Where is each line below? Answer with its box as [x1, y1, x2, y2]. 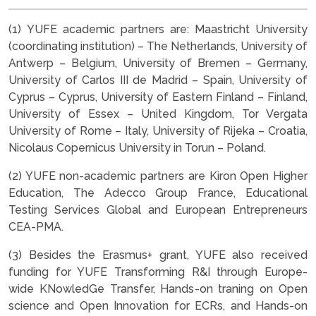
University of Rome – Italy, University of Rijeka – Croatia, [8, 123, 308, 138]
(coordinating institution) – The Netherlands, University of [8, 39, 308, 53]
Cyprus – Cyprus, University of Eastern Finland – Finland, [8, 90, 308, 104]
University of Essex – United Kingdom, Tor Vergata [8, 107, 308, 121]
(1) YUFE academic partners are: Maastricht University [8, 22, 308, 36]
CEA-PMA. [8, 219, 63, 233]
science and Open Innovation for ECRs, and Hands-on [8, 298, 308, 312]
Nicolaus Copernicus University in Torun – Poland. [8, 140, 266, 154]
